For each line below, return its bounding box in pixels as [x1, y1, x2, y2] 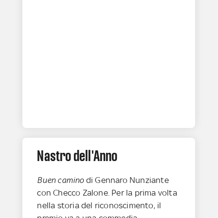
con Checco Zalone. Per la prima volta [37, 188, 177, 198]
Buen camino [37, 175, 84, 185]
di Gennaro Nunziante [84, 175, 169, 185]
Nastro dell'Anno [37, 147, 118, 165]
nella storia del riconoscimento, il [37, 200, 162, 211]
